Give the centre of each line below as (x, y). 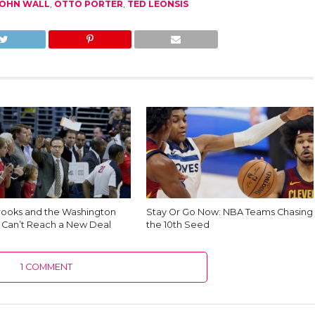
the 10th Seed (178, 225)
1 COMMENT (47, 267)
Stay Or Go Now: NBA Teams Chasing (230, 212)
